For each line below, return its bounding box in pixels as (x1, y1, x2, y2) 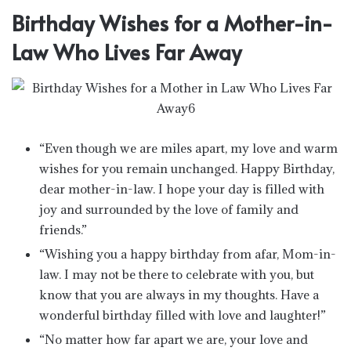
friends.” (39, 221, 87, 237)
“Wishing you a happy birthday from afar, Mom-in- (39, 245, 336, 262)
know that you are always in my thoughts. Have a (39, 286, 319, 302)
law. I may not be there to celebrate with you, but (39, 266, 314, 282)
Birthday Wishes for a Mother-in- (12, 8, 333, 38)
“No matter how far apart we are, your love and (39, 331, 308, 347)
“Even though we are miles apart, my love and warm (39, 139, 338, 156)
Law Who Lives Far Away (12, 37, 241, 67)
